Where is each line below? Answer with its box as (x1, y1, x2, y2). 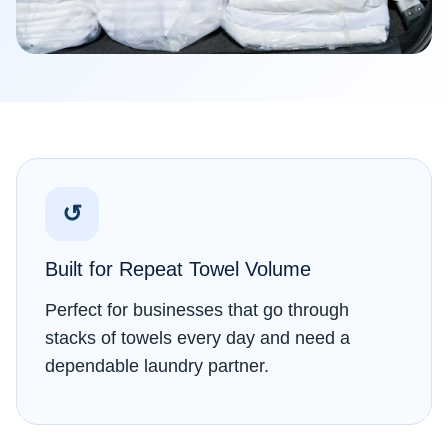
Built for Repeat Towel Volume (45, 256, 311, 280)
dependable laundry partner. (45, 355, 269, 376)
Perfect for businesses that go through (45, 299, 349, 320)
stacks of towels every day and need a (45, 327, 350, 348)
